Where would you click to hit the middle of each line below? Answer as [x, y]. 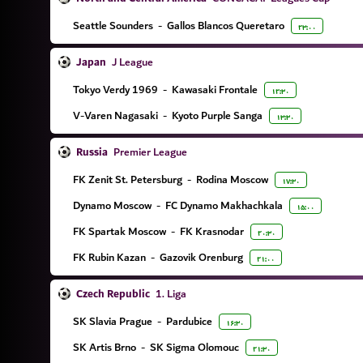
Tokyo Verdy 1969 [115, 90]
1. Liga [170, 294]
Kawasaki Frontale [215, 90]
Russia [92, 152]
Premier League [149, 152]
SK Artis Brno [105, 347]
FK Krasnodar [212, 231]
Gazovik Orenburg [201, 257]
